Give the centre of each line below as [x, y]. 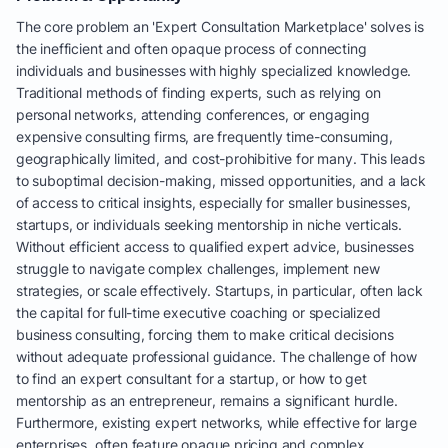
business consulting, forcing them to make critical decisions [205, 334]
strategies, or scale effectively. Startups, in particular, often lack [219, 290]
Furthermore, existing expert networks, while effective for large [216, 422]
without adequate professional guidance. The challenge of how [216, 356]
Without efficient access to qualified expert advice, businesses [215, 246]
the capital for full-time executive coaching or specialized [198, 312]
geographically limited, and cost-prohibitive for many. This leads [220, 158]
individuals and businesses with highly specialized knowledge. [214, 70]
